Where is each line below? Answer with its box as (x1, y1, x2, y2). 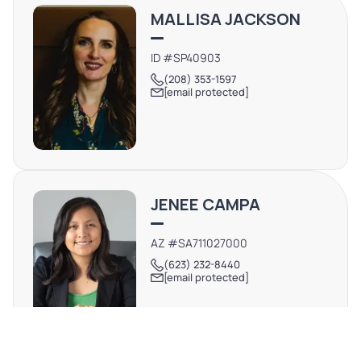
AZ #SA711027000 (151, 235, 248, 251)
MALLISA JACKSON (151, 8, 301, 31)
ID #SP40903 (151, 50, 222, 66)
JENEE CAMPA (151, 193, 261, 216)
